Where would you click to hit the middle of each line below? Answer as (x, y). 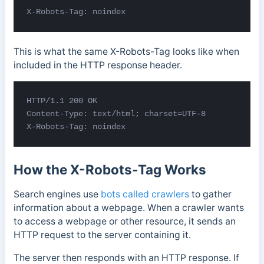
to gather (210, 194)
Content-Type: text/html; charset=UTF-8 (119, 114)
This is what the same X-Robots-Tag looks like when (126, 52)
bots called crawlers (145, 194)
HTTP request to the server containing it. (102, 235)
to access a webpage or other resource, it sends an (124, 222)
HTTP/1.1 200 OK (65, 101)
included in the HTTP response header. (98, 65)
